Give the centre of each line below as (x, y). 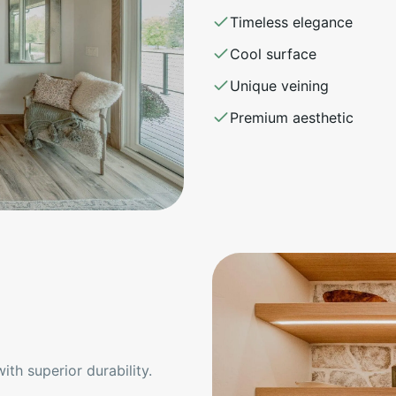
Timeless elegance (291, 22)
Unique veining (279, 85)
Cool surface (273, 53)
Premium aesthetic (292, 117)
